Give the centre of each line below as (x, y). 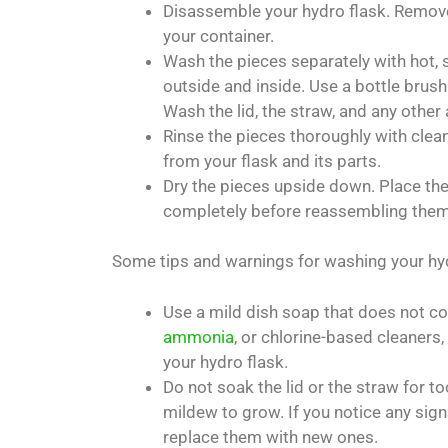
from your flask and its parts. (272, 160)
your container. (218, 35)
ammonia (198, 336)
